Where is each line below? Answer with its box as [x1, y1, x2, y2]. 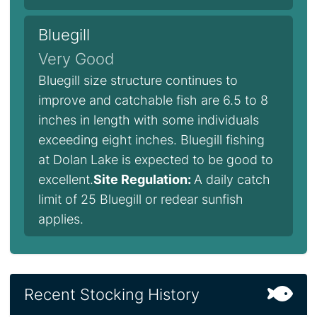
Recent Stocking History [24, 285, 200, 304]
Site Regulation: [93, 172, 194, 187]
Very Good [38, 50, 115, 68]
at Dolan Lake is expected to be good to [38, 152, 273, 167]
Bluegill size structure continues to [38, 73, 238, 88]
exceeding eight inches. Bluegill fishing [38, 132, 265, 147]
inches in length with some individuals [38, 113, 259, 127]
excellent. [38, 172, 93, 187]
